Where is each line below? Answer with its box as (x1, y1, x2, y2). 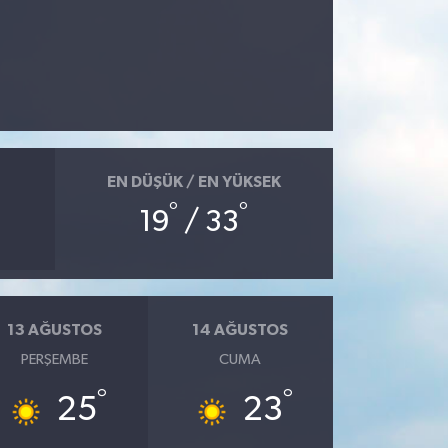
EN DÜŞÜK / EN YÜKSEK (106, 174, 281, 191)
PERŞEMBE (21, 351, 89, 367)
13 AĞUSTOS (7, 322, 103, 339)
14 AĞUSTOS (192, 322, 289, 339)
